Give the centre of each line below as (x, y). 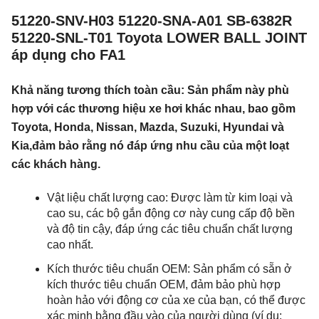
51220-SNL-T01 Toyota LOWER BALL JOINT (159, 38)
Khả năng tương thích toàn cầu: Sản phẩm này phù (150, 90)
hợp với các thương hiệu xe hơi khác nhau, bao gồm (153, 109)
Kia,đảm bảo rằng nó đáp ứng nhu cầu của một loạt (150, 146)
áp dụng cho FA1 (68, 55)
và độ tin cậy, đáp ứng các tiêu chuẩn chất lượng (170, 229)
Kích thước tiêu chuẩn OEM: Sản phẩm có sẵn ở (169, 269)
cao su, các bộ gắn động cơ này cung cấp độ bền (171, 213)
